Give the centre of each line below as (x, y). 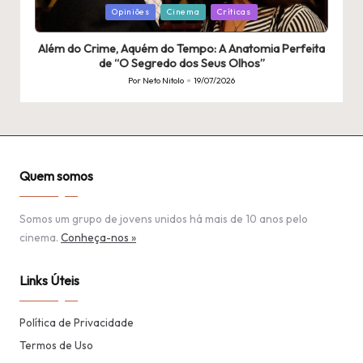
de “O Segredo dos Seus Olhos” (181, 64)
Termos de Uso (56, 346)
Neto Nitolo (163, 80)
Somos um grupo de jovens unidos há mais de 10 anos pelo (164, 219)
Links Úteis (49, 281)
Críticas (234, 11)
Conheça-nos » (98, 238)
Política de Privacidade (77, 323)
